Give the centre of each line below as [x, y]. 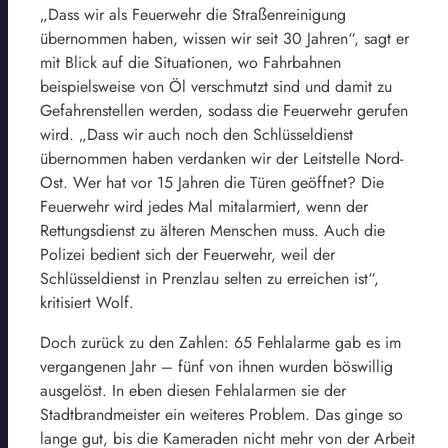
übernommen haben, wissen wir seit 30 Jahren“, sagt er [224, 38]
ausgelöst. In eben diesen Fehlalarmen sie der [193, 390]
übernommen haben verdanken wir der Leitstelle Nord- [221, 158]
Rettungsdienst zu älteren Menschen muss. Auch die [212, 230]
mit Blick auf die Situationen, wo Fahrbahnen [190, 62]
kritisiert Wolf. [87, 302]
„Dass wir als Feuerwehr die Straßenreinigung [193, 14]
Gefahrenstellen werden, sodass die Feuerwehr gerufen [224, 110]
